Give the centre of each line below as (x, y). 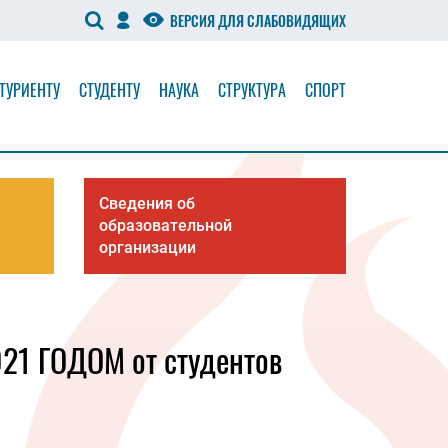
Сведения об (146, 203)
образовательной (165, 225)
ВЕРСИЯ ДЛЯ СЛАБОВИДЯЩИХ (258, 20)
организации (147, 247)
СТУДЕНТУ (109, 90)
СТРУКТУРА (252, 90)
